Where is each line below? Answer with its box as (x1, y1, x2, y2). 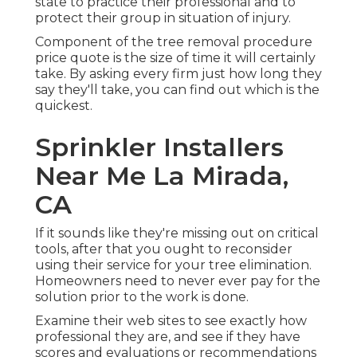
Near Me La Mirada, (35, 160, 288, 192)
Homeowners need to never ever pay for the (35, 273, 320, 289)
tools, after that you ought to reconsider (35, 241, 292, 257)
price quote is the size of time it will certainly (35, 50, 316, 66)
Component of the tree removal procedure (35, 34, 312, 50)
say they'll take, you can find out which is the (35, 82, 320, 98)
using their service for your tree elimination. (35, 257, 312, 273)
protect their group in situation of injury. (35, 10, 291, 26)
